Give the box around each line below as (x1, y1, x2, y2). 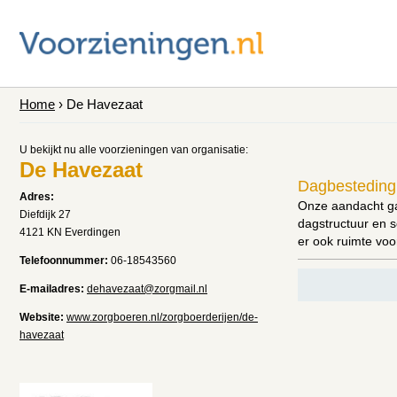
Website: (19, 311, 64, 323)
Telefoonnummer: (19, 254, 108, 267)
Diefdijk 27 (19, 208, 71, 221)
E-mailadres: (19, 283, 84, 295)
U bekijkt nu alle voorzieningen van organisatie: (19, 144, 248, 156)
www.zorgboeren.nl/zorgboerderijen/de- (66, 311, 258, 323)
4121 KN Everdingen (19, 226, 121, 238)
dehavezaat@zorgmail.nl (87, 283, 207, 295)
